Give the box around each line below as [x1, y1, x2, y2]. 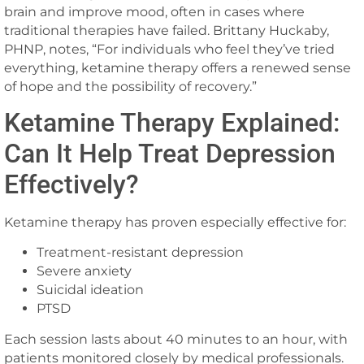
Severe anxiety [37, 263, 132, 279]
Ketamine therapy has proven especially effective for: [4, 214, 346, 231]
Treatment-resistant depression [37, 245, 244, 261]
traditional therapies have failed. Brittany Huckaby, [4, 22, 329, 38]
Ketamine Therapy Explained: [4, 107, 340, 139]
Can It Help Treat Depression [4, 138, 336, 170]
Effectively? [4, 169, 139, 201]
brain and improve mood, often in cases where [4, 3, 305, 19]
